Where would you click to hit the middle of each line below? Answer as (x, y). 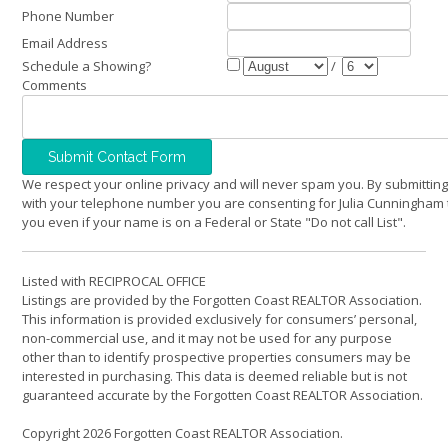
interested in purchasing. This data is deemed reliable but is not (214, 375)
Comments (54, 84)
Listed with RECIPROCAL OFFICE (114, 280)
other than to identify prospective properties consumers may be (216, 356)
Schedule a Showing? (86, 65)
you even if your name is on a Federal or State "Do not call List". (214, 221)
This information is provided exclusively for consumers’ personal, (219, 318)
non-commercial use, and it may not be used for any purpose (207, 337)
